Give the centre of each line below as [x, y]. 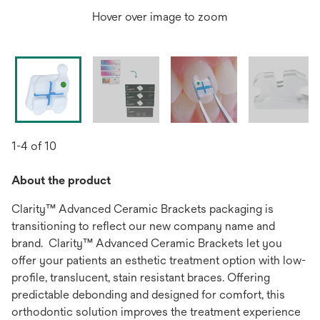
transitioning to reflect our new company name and [143, 226]
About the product [61, 180]
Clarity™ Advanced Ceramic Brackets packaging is [142, 209]
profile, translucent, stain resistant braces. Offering [141, 277]
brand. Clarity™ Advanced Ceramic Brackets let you [147, 243]
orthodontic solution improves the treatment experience [156, 312]
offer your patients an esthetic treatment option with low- [159, 260]
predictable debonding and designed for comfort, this [148, 295]
